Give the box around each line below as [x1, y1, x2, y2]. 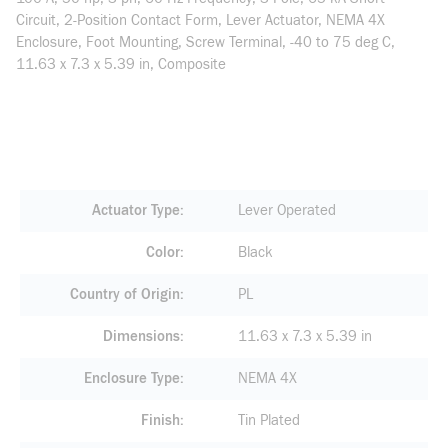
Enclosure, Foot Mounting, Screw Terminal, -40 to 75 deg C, [16, 34, 395, 51]
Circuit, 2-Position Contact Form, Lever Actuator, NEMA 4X [16, 12, 385, 29]
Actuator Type [91, 202, 180, 219]
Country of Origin [69, 286, 180, 303]
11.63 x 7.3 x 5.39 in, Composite [16, 56, 226, 73]
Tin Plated [237, 412, 300, 429]
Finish [140, 412, 180, 429]
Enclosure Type [83, 370, 180, 387]
